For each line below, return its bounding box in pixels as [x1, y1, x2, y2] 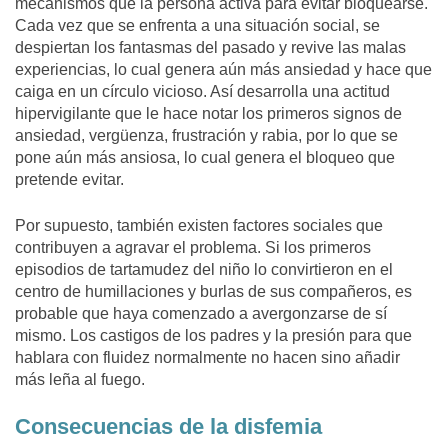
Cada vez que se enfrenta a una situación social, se [15, 15, 380, 35]
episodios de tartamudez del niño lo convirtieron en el [15, 259, 393, 279]
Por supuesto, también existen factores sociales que [15, 215, 383, 235]
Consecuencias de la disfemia [15, 413, 322, 439]
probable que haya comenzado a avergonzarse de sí [15, 303, 387, 323]
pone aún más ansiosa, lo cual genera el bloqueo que [15, 147, 395, 167]
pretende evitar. [15, 169, 124, 189]
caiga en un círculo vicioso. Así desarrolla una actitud [15, 81, 390, 101]
